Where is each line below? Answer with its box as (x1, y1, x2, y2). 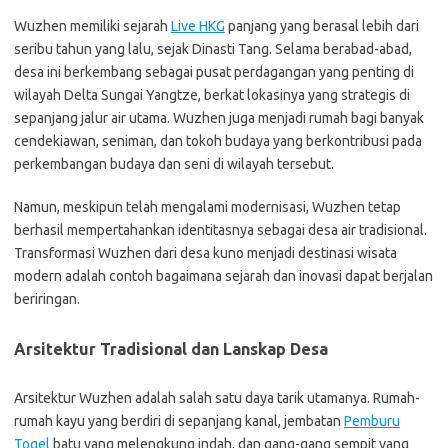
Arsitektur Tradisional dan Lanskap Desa (14, 340, 328, 358)
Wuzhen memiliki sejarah (14, 18, 171, 34)
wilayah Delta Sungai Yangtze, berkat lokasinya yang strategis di (14, 87, 410, 103)
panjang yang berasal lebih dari (225, 18, 419, 34)
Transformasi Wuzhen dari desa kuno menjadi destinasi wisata (14, 245, 397, 261)
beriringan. (14, 291, 80, 307)
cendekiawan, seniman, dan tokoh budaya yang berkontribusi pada (14, 133, 422, 149)
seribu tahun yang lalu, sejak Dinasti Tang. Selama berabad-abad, (14, 41, 412, 57)
